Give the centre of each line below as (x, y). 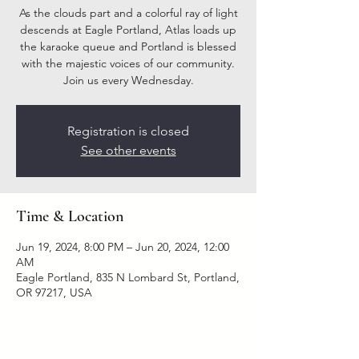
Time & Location (70, 216)
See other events (128, 150)
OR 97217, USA (54, 292)
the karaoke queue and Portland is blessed (128, 46)
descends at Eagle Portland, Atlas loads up (128, 30)
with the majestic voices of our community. (128, 63)
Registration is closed (128, 131)
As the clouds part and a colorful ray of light (128, 13)
